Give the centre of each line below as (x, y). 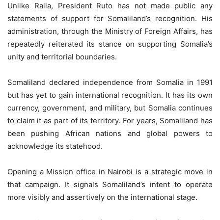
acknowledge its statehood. (55, 146)
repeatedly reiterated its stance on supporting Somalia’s (110, 44)
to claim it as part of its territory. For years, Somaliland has (110, 120)
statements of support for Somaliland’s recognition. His (110, 18)
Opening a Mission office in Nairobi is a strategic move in (110, 171)
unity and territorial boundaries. (62, 56)
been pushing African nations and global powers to (110, 133)
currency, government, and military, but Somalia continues (110, 108)
